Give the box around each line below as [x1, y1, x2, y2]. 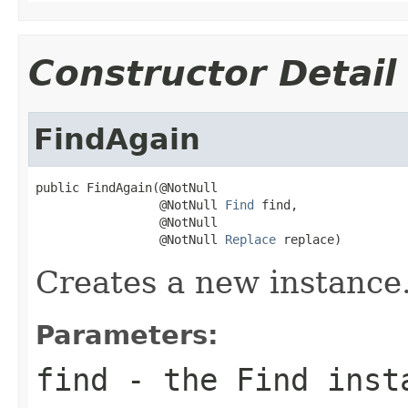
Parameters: [36, 319, 219, 351]
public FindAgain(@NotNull [36, 179, 218, 195]
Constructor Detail [28, 52, 396, 94]
